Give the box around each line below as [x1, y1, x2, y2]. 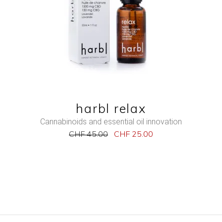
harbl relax [76, 101, 146, 116]
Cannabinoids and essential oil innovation [40, 117, 182, 126]
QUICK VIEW [89, 22, 133, 29]
